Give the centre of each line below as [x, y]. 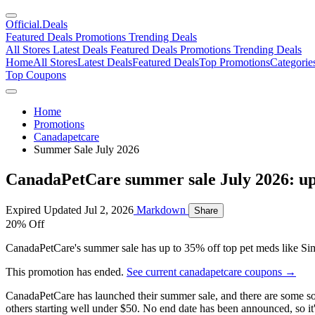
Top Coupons [36, 75]
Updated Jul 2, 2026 [87, 210]
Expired [23, 210]
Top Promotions [234, 62]
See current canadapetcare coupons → [211, 271]
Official [22, 24]
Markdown [161, 210]
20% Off [25, 224]
